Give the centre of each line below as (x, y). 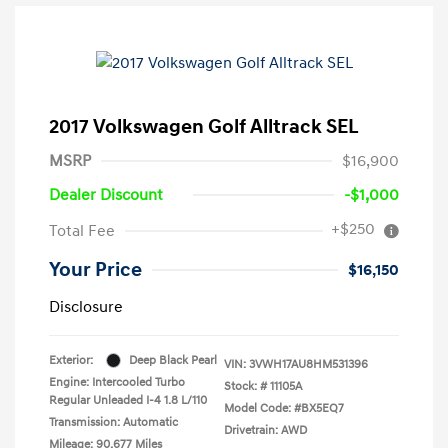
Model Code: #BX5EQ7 (284, 408)
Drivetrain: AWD (265, 430)
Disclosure (86, 306)
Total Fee (82, 230)
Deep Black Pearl (173, 360)
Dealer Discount (106, 194)
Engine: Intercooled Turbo (117, 382)
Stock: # (245, 386)
